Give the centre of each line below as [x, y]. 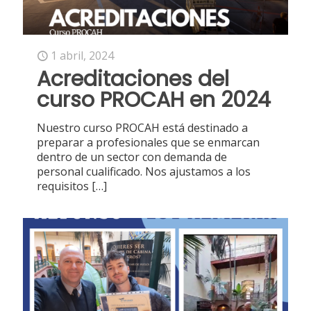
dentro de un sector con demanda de [132, 157]
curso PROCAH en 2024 [154, 100]
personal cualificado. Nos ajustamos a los [144, 172]
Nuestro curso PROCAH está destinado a [142, 128]
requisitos [63, 186]
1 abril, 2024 [82, 56]
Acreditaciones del [133, 79]
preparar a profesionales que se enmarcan [148, 143]
